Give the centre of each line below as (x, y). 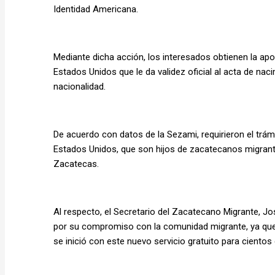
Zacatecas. (76, 164)
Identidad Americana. (96, 9)
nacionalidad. (79, 86)
